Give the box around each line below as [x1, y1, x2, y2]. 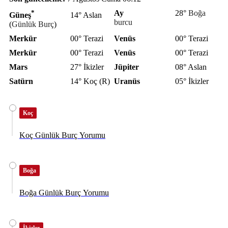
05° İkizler [175, 77, 209, 86]
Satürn [9, 77, 33, 86]
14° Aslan [70, 11, 102, 20]
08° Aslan [175, 63, 207, 72]
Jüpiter [114, 63, 139, 72]
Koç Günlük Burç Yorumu [19, 131, 105, 140]
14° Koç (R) [70, 77, 110, 86]
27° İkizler [70, 63, 104, 72]
